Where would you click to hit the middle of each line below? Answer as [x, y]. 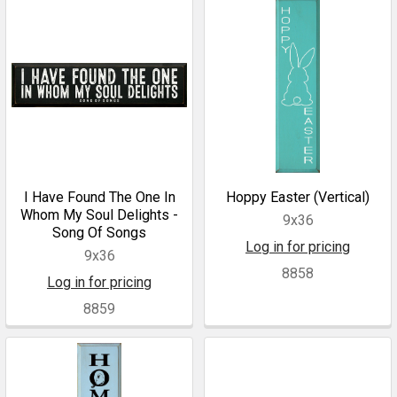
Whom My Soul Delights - [99, 215]
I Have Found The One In [99, 197]
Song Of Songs [99, 233]
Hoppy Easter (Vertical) [298, 197]
